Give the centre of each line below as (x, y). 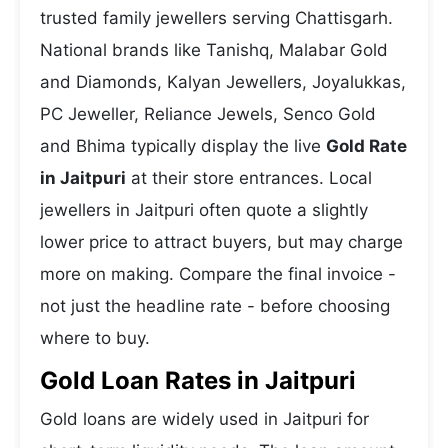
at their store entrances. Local (249, 178)
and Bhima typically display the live (183, 146)
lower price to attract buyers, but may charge (221, 242)
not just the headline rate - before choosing (215, 306)
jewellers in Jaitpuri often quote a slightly (204, 210)
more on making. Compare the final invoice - (218, 274)
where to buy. (95, 338)
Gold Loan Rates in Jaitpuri (198, 380)
